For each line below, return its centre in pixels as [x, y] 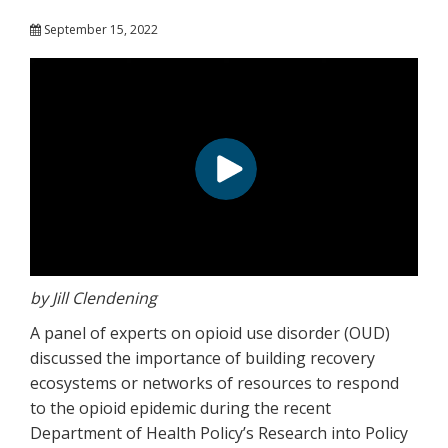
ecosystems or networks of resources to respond [214, 382]
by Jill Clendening [93, 297]
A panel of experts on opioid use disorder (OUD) [210, 332]
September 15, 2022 [99, 29]
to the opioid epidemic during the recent [180, 407]
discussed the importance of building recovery [202, 357]
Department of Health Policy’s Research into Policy [219, 432]
